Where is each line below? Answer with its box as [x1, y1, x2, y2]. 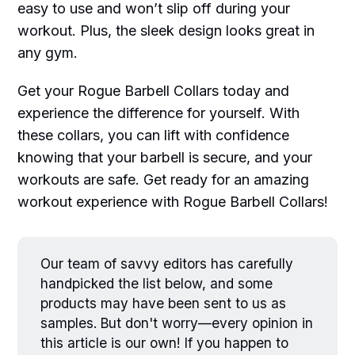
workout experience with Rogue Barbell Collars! [17, 193, 329, 210]
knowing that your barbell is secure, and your [17, 148, 313, 166]
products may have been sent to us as [40, 295, 287, 312]
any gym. [17, 44, 78, 61]
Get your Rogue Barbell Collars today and [17, 82, 290, 99]
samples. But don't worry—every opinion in [40, 315, 314, 332]
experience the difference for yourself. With [17, 104, 300, 121]
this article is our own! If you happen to [40, 334, 289, 352]
